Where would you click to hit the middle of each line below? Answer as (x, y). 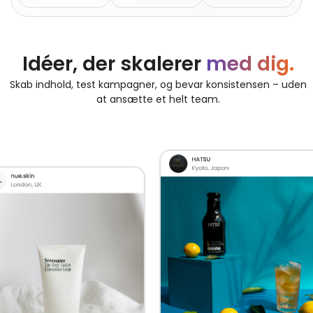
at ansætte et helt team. (158, 100)
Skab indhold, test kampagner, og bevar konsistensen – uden (158, 85)
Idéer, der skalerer (114, 64)
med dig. (250, 64)
